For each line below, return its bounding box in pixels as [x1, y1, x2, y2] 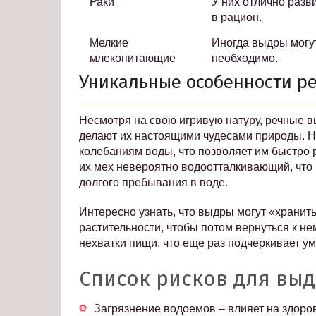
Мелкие [90, 37, 128, 49]
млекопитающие [90, 52, 176, 65]
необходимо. [212, 52, 278, 65]
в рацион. [212, 11, 262, 24]
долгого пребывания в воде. [79, 176, 228, 189]
